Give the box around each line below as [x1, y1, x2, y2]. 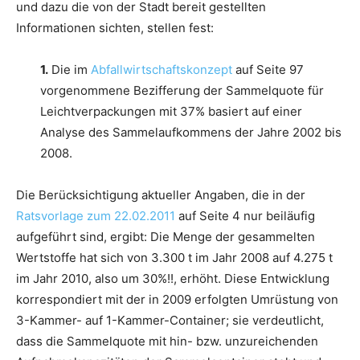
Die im [48, 61, 91, 77]
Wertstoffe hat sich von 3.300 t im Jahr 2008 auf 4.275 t [16, 249, 333, 265]
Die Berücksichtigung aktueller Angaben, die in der [16, 186, 305, 202]
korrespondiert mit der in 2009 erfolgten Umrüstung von [16, 291, 338, 307]
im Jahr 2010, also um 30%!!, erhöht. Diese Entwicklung [16, 270, 329, 286]
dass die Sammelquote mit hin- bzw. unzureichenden [16, 333, 318, 349]
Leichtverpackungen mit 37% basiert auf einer [40, 103, 302, 119]
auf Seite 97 [232, 61, 304, 77]
